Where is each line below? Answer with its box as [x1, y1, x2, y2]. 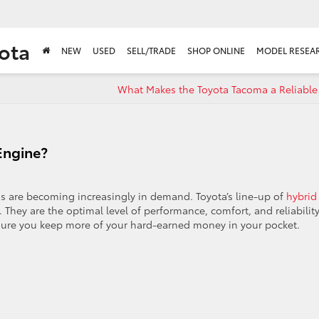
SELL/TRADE [127, 43, 176, 56]
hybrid [286, 189, 317, 203]
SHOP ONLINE [187, 43, 245, 56]
